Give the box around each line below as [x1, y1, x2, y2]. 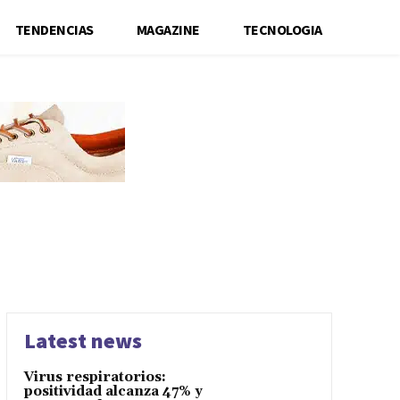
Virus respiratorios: [23, 368, 166, 386]
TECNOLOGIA [242, 20, 322, 38]
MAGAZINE [136, 20, 200, 38]
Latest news [23, 326, 142, 354]
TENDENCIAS [14, 20, 94, 38]
